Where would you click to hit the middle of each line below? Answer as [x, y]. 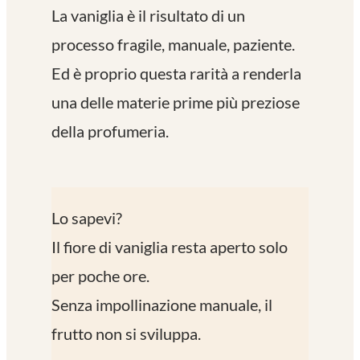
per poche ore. [100, 275]
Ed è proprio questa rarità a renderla [176, 73]
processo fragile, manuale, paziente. [178, 44]
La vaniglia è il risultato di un [148, 15]
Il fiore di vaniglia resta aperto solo [170, 246]
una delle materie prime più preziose [176, 102]
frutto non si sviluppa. [126, 333]
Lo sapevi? [87, 217]
